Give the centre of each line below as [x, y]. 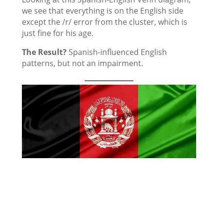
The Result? [45, 52]
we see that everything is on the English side [102, 11]
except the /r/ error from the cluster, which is [104, 22]
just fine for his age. [57, 33]
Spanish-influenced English [118, 52]
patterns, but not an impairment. [82, 63]
